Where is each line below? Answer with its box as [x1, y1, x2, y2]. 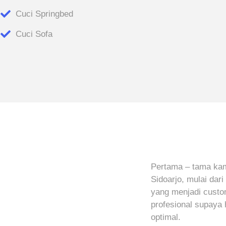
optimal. [151, 212, 181, 222]
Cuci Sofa [16, 29, 53, 39]
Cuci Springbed [16, 9, 74, 19]
